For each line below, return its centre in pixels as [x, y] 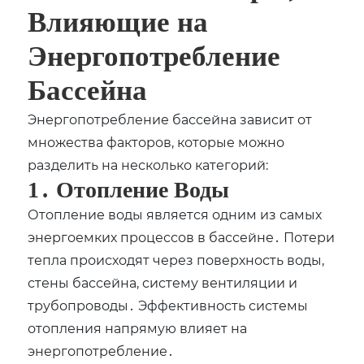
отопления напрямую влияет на [138, 328]
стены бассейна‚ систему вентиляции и [163, 283]
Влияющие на [118, 23]
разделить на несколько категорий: [148, 165]
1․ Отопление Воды [129, 190]
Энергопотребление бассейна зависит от [170, 119]
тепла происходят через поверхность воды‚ [176, 260]
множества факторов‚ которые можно [156, 142]
